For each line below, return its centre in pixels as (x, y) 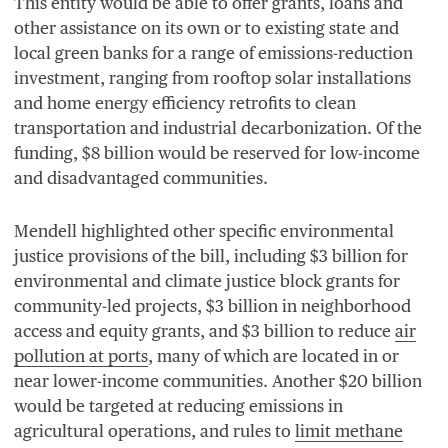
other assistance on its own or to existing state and (206, 27)
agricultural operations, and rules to (154, 430)
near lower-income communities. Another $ (181, 380)
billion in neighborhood (317, 305)
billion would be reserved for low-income (260, 152)
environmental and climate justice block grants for (207, 280)
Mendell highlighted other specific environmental (204, 230)
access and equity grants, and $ (132, 330)
